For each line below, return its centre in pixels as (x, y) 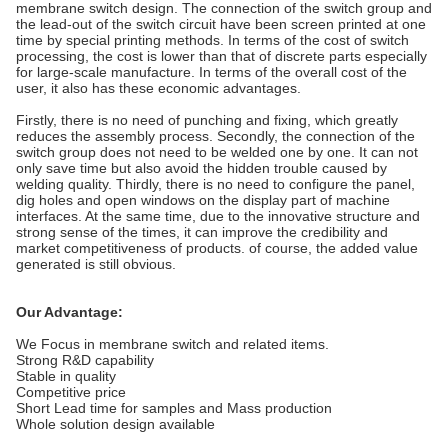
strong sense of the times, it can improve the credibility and (202, 232)
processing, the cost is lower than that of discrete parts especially (221, 56)
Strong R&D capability (85, 360)
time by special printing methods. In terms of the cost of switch (212, 40)
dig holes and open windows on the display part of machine (203, 200)
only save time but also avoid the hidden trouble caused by (201, 168)
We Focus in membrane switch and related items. (172, 344)
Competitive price (71, 392)
